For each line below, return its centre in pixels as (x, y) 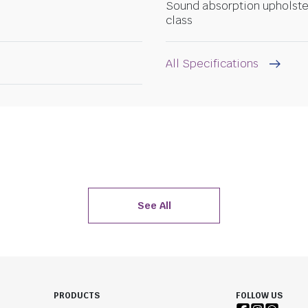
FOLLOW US (259, 296)
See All (154, 205)
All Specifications (212, 63)
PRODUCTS (76, 296)
